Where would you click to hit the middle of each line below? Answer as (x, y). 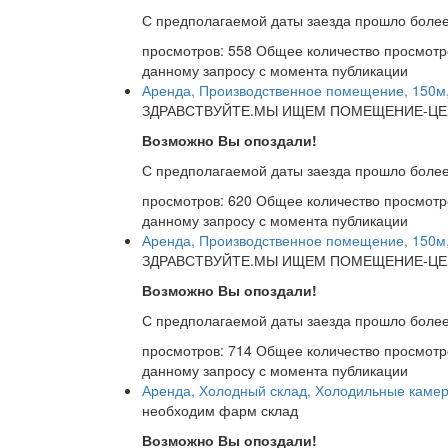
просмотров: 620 (199, 200)
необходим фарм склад (220, 410)
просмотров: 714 (199, 350)
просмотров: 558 (199, 50)
